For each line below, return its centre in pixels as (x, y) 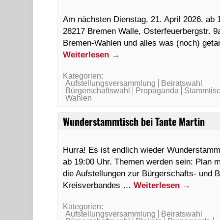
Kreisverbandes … (98, 185)
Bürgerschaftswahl (98, 91)
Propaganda (157, 91)
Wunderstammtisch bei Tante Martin (134, 121)
